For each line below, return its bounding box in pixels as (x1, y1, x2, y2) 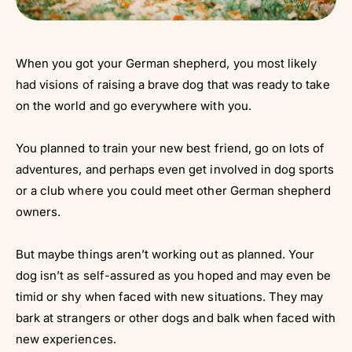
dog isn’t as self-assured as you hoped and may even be (16, 267, 332, 283)
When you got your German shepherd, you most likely (16, 55, 317, 71)
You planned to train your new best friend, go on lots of (16, 140, 325, 156)
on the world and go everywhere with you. (16, 97, 251, 113)
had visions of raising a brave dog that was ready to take (16, 76, 330, 92)
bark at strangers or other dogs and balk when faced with (16, 310, 336, 325)
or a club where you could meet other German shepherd (16, 182, 332, 198)
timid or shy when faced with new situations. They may (16, 288, 324, 304)
